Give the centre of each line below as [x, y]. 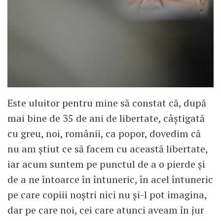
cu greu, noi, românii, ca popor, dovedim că [104, 133]
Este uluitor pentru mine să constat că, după [107, 103]
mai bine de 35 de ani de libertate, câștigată [106, 118]
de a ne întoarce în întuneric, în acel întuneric [110, 179]
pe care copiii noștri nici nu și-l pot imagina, [107, 194]
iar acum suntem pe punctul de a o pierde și [106, 164]
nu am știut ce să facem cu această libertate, [108, 148]
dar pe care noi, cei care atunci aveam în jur [106, 210]
